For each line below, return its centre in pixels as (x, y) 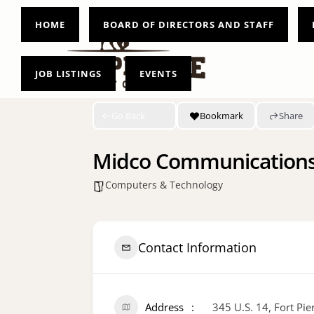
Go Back (128, 115)
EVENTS (158, 74)
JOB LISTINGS (68, 74)
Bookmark (221, 115)
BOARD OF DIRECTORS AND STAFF (189, 25)
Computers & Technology (164, 185)
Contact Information (197, 247)
